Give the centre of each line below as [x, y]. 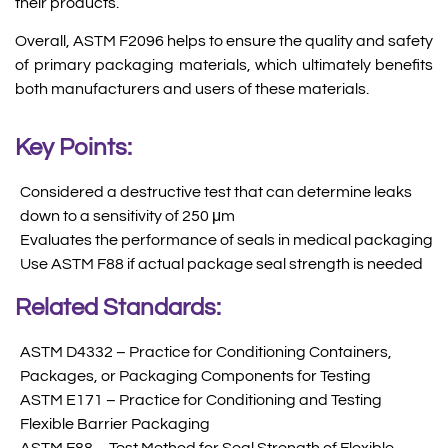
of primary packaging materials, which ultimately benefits [224, 65]
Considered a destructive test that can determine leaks [216, 191]
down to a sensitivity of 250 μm [127, 215]
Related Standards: [118, 307]
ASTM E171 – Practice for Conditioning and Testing [201, 399]
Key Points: [73, 147]
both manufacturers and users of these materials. [192, 89]
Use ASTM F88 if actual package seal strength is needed [221, 263]
